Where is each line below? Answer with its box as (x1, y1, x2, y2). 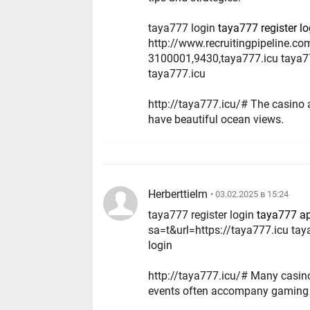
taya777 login (148, 21, 219, 35)
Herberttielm (148, 187, 208, 201)
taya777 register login (148, 208, 257, 221)
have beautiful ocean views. (148, 112, 284, 126)
